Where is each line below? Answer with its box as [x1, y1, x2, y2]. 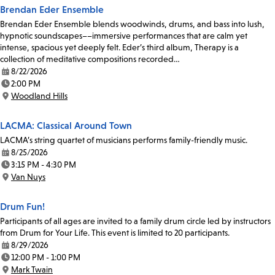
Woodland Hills [11, 91, 68, 101]
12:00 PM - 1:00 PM [11, 252, 80, 263]
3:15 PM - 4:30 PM [11, 160, 76, 170]
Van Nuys [11, 172, 45, 182]
